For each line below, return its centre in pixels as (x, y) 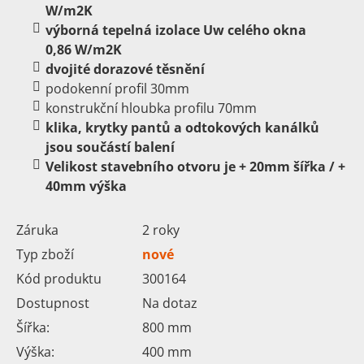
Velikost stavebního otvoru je (142, 167)
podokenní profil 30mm (117, 89)
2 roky (161, 230)
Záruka (37, 230)
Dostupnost (53, 303)
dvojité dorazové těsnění (125, 69)
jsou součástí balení (110, 147)
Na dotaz (170, 303)
